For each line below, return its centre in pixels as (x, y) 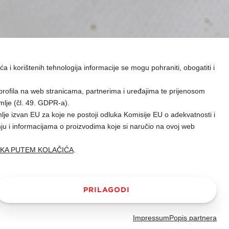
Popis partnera (193, 218)
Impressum (151, 218)
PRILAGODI (106, 190)
